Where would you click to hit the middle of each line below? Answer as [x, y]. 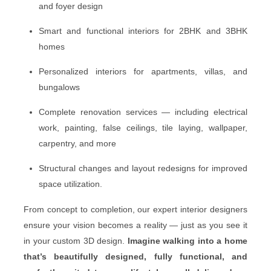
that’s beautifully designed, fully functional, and [135, 256]
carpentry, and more [77, 143]
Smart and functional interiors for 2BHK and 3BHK [143, 31]
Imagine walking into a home [188, 240]
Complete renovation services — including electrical [143, 112]
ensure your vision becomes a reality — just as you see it [135, 225]
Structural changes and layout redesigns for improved [143, 168]
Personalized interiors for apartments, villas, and [143, 71]
